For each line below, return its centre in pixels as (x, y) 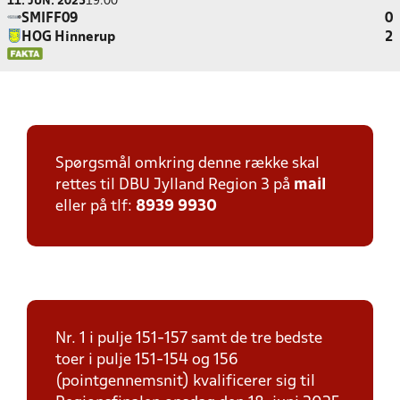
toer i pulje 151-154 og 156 (147, 360)
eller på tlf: (96, 207)
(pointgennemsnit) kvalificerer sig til (185, 382)
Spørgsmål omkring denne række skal (187, 164)
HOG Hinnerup (68, 37)
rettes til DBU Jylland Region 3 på (175, 185)
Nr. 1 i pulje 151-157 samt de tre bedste (189, 339)
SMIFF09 (50, 19)
